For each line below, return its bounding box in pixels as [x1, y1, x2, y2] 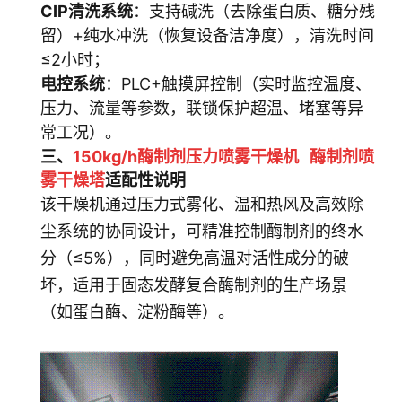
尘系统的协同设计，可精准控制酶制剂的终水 [40, 222, 363, 240]
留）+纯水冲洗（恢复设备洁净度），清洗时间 [40, 26, 374, 45]
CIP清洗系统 [40, 2, 133, 21]
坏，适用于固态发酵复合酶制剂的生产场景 [40, 275, 347, 294]
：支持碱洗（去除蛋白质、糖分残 [133, 2, 375, 21]
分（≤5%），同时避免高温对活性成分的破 [40, 249, 349, 267]
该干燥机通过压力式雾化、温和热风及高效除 [40, 195, 363, 214]
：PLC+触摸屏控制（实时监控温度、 [105, 74, 371, 93]
